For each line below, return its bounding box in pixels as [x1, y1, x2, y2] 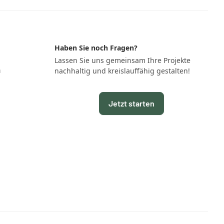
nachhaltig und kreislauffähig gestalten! [54, 65, 190, 75]
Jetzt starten [108, 98, 154, 108]
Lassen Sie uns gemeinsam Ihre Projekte [54, 55, 191, 65]
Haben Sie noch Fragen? [54, 42, 138, 52]
